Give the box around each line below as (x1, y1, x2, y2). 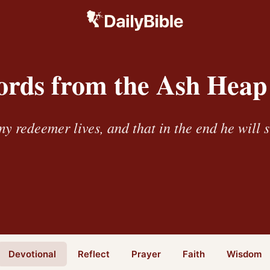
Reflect (78, 248, 110, 260)
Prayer (131, 248, 161, 260)
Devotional (8, 248, 56, 260)
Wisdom (227, 248, 262, 260)
